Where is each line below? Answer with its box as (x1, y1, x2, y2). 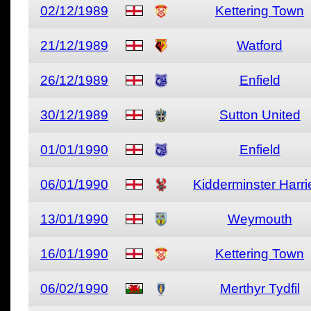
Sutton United (219, 108, 301, 122)
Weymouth (227, 212, 292, 226)
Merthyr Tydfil (219, 281, 300, 296)
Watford (237, 38, 283, 53)
